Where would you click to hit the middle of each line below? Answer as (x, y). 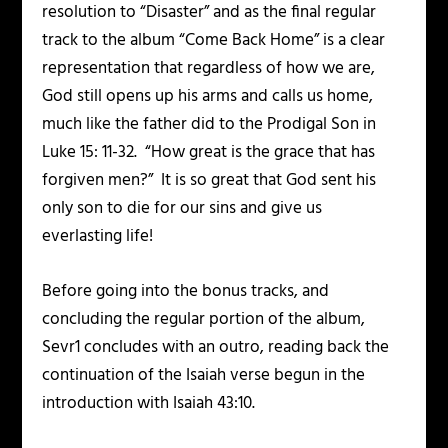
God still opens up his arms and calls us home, (208, 96)
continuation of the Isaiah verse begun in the (204, 375)
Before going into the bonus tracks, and (186, 291)
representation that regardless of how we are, (209, 68)
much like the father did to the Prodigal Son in (209, 124)
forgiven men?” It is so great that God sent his (209, 180)
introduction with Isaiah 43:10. (149, 403)
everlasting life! (98, 236)
